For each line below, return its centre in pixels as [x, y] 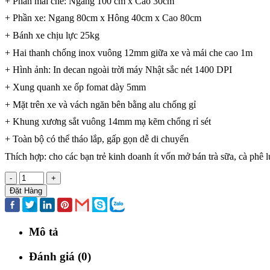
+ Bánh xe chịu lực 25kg [52, 36]
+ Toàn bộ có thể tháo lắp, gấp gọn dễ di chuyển [97, 139]
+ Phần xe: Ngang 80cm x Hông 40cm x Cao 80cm [103, 18]
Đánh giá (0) [60, 257]
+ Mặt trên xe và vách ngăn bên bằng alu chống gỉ [100, 104]
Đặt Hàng [26, 190]
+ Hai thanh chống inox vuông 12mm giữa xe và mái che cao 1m [129, 52]
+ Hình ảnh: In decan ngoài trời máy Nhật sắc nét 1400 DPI [118, 70]
